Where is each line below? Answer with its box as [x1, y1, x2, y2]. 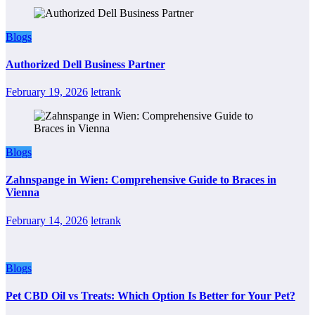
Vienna [6, 186, 39, 199]
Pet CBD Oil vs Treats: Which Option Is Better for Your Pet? [6, 290, 295, 302]
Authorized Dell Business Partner [6, 58, 165, 70]
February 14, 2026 [6, 214, 88, 226]
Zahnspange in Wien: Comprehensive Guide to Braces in [6, 174, 276, 186]
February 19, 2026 [6, 86, 88, 98]
